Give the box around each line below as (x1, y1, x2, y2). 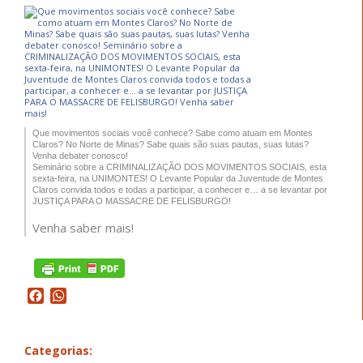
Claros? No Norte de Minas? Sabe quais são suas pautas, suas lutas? (32, 139, 309, 149)
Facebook (44, 286, 102, 305)
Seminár (32, 161, 65, 172)
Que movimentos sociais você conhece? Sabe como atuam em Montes (32, 127, 313, 138)
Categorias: (24, 342, 92, 358)
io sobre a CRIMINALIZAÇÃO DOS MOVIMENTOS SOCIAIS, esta (65, 161, 327, 172)
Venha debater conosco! (32, 150, 128, 160)
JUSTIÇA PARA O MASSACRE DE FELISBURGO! (32, 195, 231, 206)
